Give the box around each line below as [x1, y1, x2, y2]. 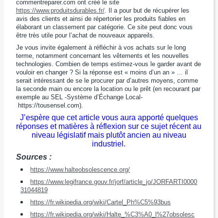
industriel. [92, 140, 126, 148]
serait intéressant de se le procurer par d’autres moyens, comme [16, 77, 198, 85]
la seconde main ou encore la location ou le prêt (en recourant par [16, 85, 200, 93]
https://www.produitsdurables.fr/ [16, 7, 105, 15]
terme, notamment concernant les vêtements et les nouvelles [16, 52, 189, 60]
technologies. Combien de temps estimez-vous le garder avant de [16, 60, 201, 68]
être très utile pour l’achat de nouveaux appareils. [16, 32, 155, 39]
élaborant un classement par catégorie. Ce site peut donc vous [16, 23, 193, 31]
